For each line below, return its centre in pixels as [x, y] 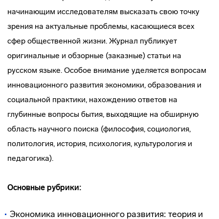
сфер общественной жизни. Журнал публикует [92, 41]
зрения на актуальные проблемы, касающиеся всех [101, 26]
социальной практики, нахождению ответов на [92, 99]
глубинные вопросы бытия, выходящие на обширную [103, 114]
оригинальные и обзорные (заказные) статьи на [94, 55]
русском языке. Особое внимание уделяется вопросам [107, 70]
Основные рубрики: [44, 187]
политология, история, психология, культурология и [100, 143]
